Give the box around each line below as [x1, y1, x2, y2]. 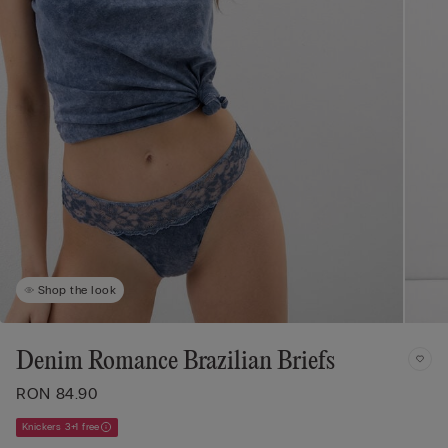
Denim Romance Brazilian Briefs [16, 347, 335, 376]
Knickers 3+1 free [22, 420, 100, 433]
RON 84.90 [16, 383, 98, 403]
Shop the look [38, 282, 117, 297]
